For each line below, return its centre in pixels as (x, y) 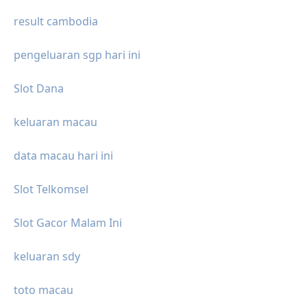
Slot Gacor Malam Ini (68, 222)
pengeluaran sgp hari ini (77, 54)
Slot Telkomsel (51, 189)
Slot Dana (39, 88)
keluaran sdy (47, 256)
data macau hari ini (63, 155)
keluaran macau (56, 122)
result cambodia (56, 21)
